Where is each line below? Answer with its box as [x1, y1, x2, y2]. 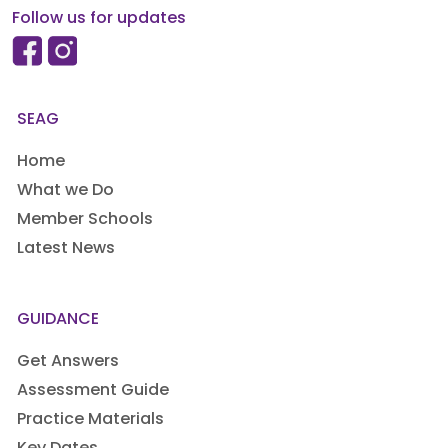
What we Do [17, 183, 114, 200]
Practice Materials [17, 412, 164, 429]
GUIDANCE [17, 312, 99, 329]
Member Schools [17, 212, 153, 229]
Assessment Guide [17, 383, 169, 400]
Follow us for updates [12, 11, 186, 28]
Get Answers [17, 354, 119, 371]
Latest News [17, 241, 115, 258]
